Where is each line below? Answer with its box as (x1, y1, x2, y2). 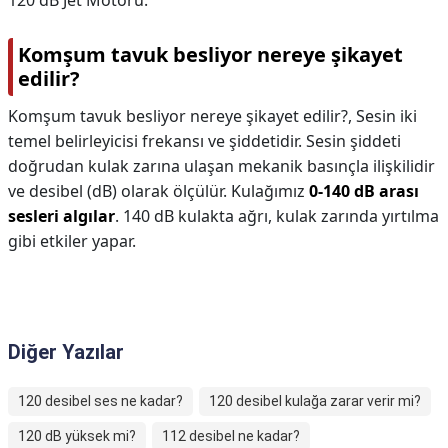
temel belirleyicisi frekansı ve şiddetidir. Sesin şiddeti (8, 130, 401, 152)
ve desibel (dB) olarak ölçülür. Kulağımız (8, 180, 309, 202)
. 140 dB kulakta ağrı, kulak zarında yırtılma (115, 205, 439, 227)
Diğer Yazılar (8, 340, 124, 364)
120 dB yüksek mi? (18, 428, 136, 444)
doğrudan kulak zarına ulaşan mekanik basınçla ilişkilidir (8, 155, 435, 177)
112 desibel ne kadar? (162, 428, 300, 444)
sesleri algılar (8, 205, 115, 227)
